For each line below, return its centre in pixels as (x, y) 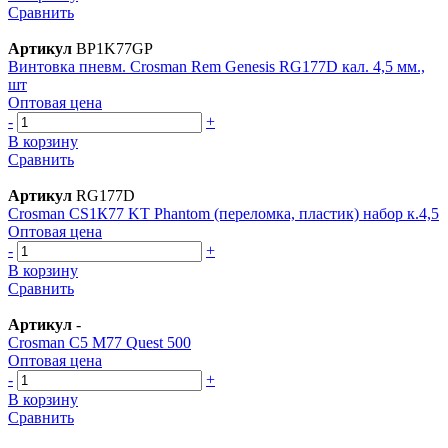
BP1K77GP (112, 48)
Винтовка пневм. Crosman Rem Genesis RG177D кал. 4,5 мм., (216, 66)
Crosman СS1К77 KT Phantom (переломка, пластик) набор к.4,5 (223, 213)
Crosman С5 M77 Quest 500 (99, 342)
